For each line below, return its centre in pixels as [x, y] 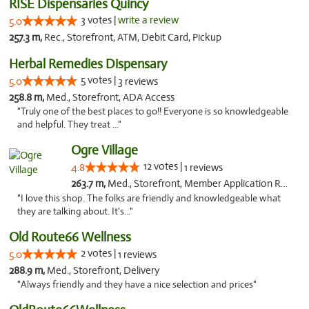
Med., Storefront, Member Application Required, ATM [194, 183]
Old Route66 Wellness [70, 237]
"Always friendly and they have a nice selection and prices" [137, 285]
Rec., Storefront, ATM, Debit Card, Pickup [133, 37]
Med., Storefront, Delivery [103, 270]
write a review [148, 20]
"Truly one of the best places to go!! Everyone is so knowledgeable [153, 111]
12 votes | [163, 166]
